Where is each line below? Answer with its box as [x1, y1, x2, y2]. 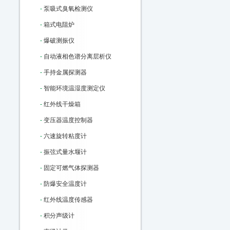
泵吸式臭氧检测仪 [44, 5, 93, 12]
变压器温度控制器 [44, 117, 93, 124]
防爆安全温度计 [44, 180, 87, 187]
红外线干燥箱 [44, 101, 81, 108]
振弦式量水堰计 [44, 148, 87, 156]
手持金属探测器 [44, 69, 87, 76]
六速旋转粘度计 [44, 132, 87, 140]
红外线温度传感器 [44, 196, 93, 203]
